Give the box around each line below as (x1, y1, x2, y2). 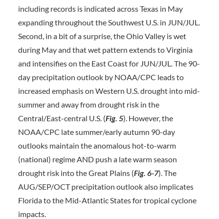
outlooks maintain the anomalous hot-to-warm (18, 141, 176, 150)
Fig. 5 (105, 113, 123, 123)
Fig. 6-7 (133, 168, 158, 177)
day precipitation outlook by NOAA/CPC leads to (18, 72, 184, 82)
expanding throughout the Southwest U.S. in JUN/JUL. (18, 18, 200, 27)
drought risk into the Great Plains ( (18, 168, 134, 177)
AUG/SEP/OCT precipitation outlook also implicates (18, 182, 194, 191)
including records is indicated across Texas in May (18, 4, 183, 13)
